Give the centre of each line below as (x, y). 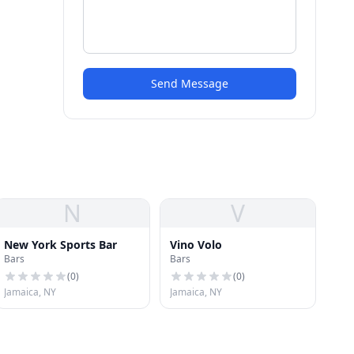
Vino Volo (196, 245)
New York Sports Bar (60, 245)
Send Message (190, 83)
